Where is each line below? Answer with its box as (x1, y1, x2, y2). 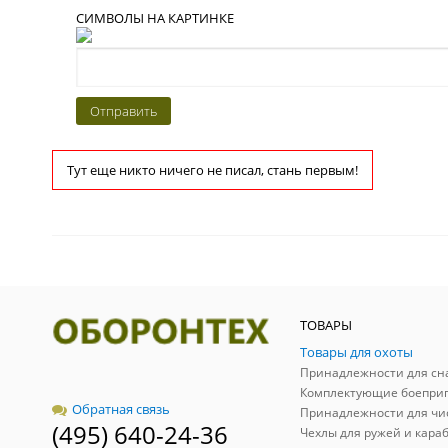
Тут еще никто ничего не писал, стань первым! (67, 160, 358, 179)
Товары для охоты (300, 342, 413, 361)
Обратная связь (72, 399, 170, 418)
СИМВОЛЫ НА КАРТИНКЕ (76, 8, 234, 27)
